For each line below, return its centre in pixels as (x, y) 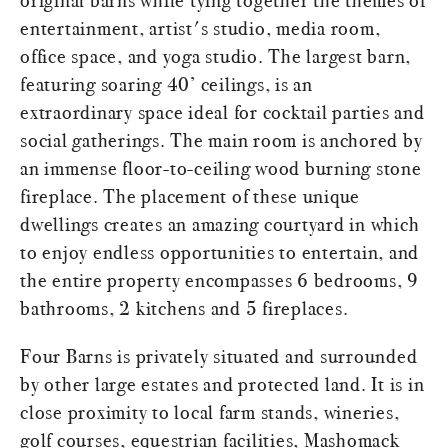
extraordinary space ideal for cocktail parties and (222, 112)
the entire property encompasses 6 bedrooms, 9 (219, 280)
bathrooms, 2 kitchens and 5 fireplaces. (184, 308)
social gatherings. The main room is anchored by (221, 140)
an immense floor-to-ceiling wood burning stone (221, 168)
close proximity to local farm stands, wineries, (210, 412)
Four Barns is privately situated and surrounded (219, 356)
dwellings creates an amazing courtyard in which (220, 224)
